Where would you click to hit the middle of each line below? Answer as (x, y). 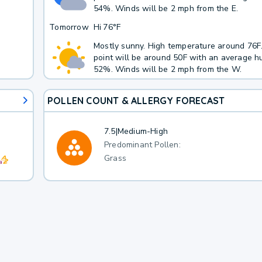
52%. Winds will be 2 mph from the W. (168, 69)
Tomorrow (69, 27)
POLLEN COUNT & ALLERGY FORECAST (136, 100)
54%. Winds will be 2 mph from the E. (166, 8)
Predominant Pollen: (142, 144)
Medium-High (142, 131)
